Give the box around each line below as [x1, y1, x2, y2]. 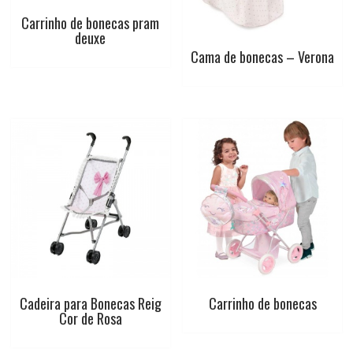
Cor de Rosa [58, 307, 122, 329]
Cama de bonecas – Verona [191, 46, 335, 68]
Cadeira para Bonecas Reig [19, 292, 162, 314]
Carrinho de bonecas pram [21, 12, 160, 33]
